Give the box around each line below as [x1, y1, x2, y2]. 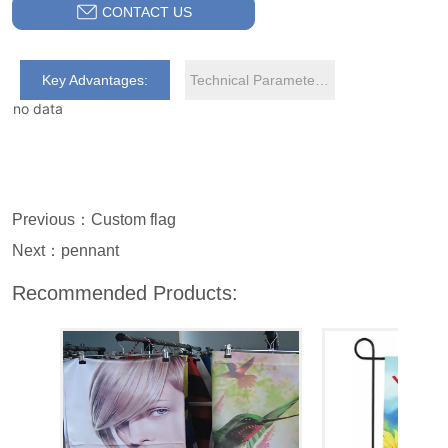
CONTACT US [102, 4, 193, 21]
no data [12, 100, 63, 118]
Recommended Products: [12, 282, 239, 305]
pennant [61, 242, 120, 260]
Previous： [12, 211, 92, 229]
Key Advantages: [42, 72, 148, 89]
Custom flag [91, 211, 177, 229]
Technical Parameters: [314, 72, 329, 89]
